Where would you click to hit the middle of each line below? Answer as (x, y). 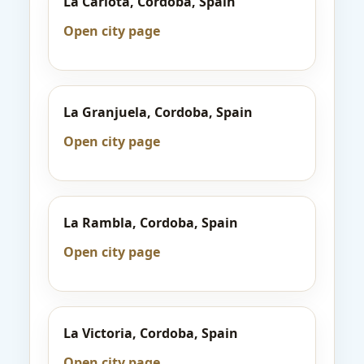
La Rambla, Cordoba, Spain (151, 223)
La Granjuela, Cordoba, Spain (158, 112)
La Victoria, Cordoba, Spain (151, 333)
